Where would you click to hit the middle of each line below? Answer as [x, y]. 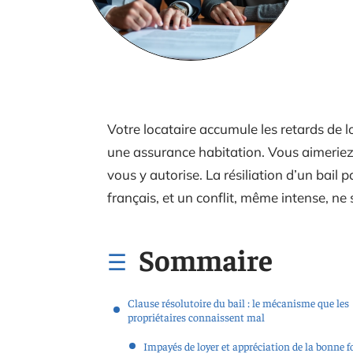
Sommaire [206, 259]
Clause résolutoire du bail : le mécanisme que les [238, 303]
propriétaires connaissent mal [196, 317]
